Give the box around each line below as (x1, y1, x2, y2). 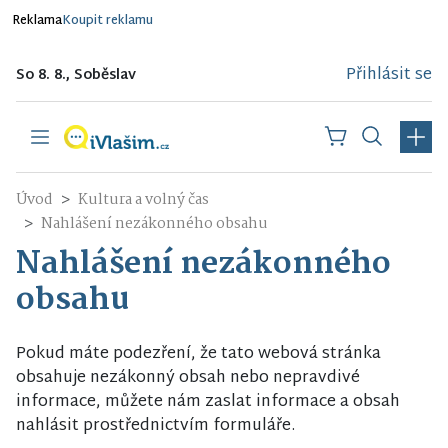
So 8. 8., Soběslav (16, 63, 136, 88)
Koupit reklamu (62, 10, 153, 32)
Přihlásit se (346, 60, 432, 90)
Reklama (12, 10, 62, 32)
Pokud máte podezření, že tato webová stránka (16, 340, 381, 369)
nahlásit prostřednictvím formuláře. (16, 412, 295, 441)
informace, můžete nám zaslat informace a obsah (16, 388, 400, 417)
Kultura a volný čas (78, 188, 209, 212)
